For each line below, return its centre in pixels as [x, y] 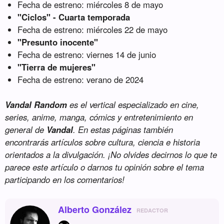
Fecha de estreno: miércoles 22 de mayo [93, 30]
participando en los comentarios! [65, 180]
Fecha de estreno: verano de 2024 [81, 80]
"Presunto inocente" [58, 42]
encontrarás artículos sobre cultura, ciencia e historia [103, 142]
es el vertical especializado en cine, [133, 105]
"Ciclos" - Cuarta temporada [74, 17]
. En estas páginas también [123, 130]
